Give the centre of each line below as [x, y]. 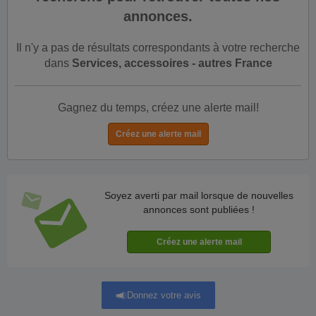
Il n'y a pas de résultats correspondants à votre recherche [158, 48]
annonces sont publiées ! [199, 209]
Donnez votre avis [164, 295]
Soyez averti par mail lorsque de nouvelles [199, 195]
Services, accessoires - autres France [172, 63]
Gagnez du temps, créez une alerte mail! [158, 108]
